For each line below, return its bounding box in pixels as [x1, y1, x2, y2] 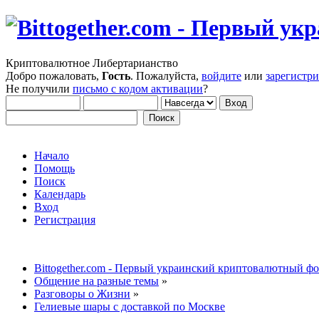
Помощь [34, 162, 75, 174]
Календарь [34, 187, 85, 200]
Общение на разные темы [34, 274, 159, 287]
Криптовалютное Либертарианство [6, 56, 178, 69]
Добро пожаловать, [6, 69, 102, 82]
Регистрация [34, 213, 95, 226]
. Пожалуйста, [130, 69, 202, 82]
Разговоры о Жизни [34, 287, 130, 300]
